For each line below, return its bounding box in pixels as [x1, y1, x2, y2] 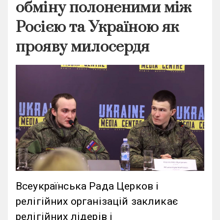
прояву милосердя [16, 37, 150, 57]
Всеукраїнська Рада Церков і [16, 180, 159, 192]
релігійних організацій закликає [16, 195, 178, 208]
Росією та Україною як [16, 18, 179, 37]
